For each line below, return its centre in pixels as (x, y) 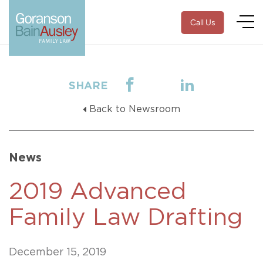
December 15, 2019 (58, 252)
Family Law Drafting (126, 218)
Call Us (203, 23)
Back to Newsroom (135, 109)
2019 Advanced (97, 192)
